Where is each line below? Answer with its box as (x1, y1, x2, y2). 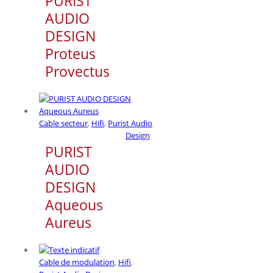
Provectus (45, 61, 110, 81)
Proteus (45, 43, 96, 63)
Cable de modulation (39, 256, 115, 268)
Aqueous (45, 194, 103, 214)
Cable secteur (39, 117, 88, 129)
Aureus (45, 212, 91, 232)
